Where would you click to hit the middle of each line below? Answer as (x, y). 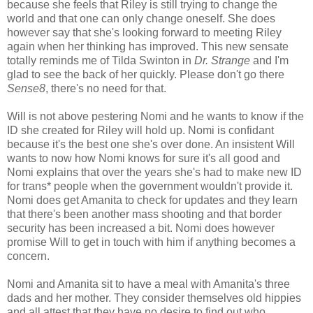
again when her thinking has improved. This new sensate (148, 46)
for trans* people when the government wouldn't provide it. (150, 186)
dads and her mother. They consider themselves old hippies (154, 298)
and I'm (269, 60)
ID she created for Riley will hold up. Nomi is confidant (140, 130)
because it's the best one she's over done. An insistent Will (151, 144)
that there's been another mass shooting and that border (144, 214)
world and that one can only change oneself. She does (141, 18)
